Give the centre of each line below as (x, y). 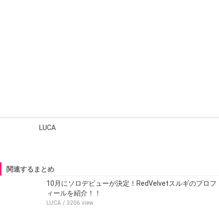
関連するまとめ (30, 169)
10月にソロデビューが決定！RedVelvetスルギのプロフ (131, 183)
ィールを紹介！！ (74, 193)
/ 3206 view (77, 203)
